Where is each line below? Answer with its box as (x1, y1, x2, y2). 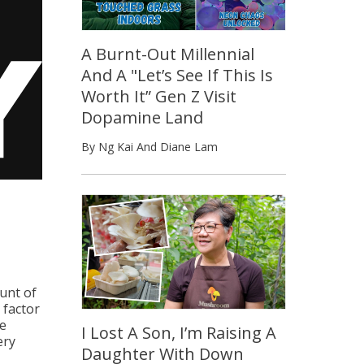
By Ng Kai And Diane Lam (81, 138, 218, 154)
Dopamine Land (81, 106, 203, 128)
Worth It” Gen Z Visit (81, 84, 236, 107)
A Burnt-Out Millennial (81, 42, 254, 65)
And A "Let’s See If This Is (81, 63, 273, 86)
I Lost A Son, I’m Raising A (81, 321, 276, 344)
